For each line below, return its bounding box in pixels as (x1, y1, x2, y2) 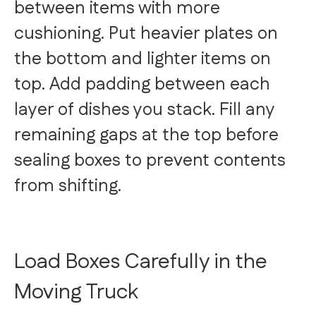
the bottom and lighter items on (14, 47, 271, 73)
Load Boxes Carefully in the (14, 247, 267, 278)
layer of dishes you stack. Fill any (14, 97, 274, 123)
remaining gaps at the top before (14, 123, 279, 149)
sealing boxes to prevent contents (14, 148, 286, 174)
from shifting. (14, 174, 121, 200)
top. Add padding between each (14, 72, 270, 98)
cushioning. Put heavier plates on (14, 21, 278, 47)
